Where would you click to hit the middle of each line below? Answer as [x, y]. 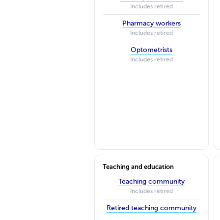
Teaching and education [138, 166]
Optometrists [151, 50]
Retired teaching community [151, 208]
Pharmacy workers [151, 23]
